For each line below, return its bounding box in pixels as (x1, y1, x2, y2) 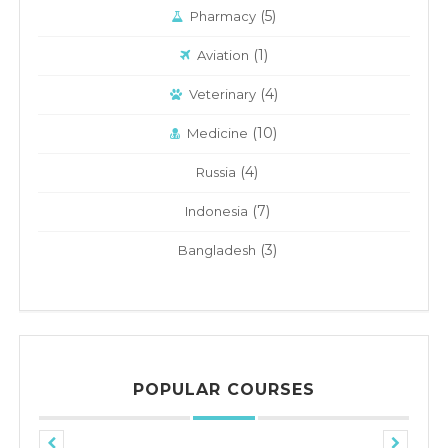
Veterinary (188, 86, 256, 103)
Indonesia (184, 203, 248, 220)
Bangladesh (177, 242, 256, 259)
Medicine (187, 125, 249, 142)
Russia (196, 164, 237, 181)
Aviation (196, 47, 249, 64)
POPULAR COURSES (132, 380, 315, 400)
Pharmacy (190, 8, 257, 25)
